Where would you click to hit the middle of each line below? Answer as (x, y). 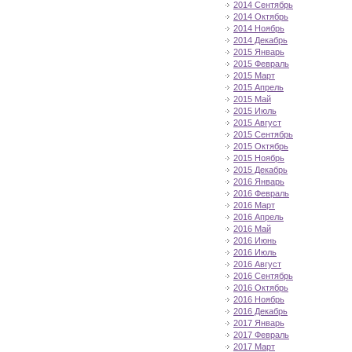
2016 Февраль (261, 193)
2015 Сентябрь (263, 134)
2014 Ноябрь (259, 28)
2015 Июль (255, 111)
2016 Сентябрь (263, 276)
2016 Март (254, 205)
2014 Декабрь (260, 40)
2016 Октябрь (261, 288)
